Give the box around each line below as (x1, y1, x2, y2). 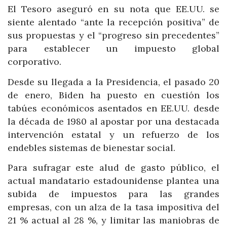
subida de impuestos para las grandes (8, 188, 219, 200)
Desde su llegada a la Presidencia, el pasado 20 (8, 75, 219, 88)
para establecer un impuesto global (8, 43, 219, 55)
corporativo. (8, 56, 61, 68)
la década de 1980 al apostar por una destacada (8, 115, 219, 127)
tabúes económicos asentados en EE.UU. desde (8, 102, 219, 114)
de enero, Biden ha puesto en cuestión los (8, 89, 219, 101)
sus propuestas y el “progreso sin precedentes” (8, 29, 219, 42)
